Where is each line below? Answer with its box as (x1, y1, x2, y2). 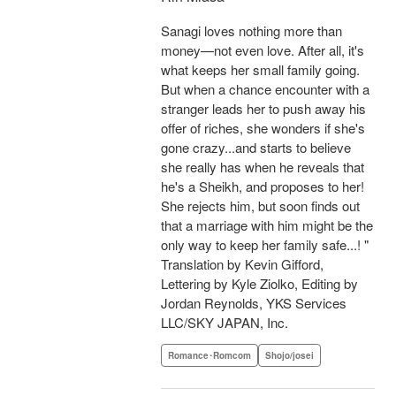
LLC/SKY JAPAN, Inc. (161, 313, 288, 332)
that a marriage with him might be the (161, 216, 373, 235)
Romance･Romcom (168, 349, 251, 362)
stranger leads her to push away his (161, 99, 366, 118)
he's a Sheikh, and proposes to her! (161, 177, 364, 196)
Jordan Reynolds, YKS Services (161, 293, 346, 313)
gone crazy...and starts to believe (161, 138, 351, 157)
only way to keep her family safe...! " (161, 235, 369, 255)
